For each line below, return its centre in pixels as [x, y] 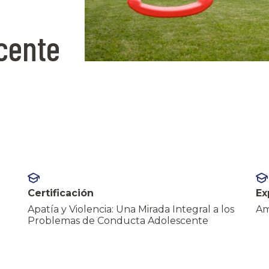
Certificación [61, 193]
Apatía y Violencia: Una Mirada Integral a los [131, 209]
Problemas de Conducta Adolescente [118, 220]
